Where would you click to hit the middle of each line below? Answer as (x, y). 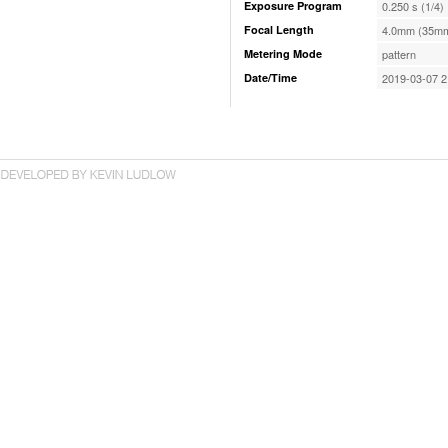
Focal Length (279, 29)
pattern (399, 54)
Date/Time (270, 77)
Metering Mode (283, 53)
